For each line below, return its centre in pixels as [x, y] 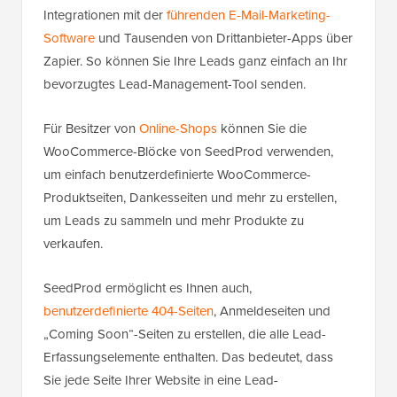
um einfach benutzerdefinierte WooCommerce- [177, 174]
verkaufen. [73, 243]
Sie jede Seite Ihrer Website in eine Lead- [161, 380]
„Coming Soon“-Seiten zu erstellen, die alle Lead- [185, 334]
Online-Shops [178, 128]
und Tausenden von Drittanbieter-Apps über [224, 38]
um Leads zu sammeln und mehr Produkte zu [174, 220]
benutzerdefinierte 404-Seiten [128, 311]
